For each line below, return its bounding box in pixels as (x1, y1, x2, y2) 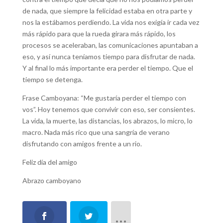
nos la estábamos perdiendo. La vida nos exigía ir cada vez (22, 17, 199, 26)
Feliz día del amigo (22, 157, 77, 166)
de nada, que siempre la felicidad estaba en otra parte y (22, 6, 192, 15)
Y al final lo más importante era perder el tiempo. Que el (22, 63, 193, 72)
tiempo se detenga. (22, 75, 83, 84)
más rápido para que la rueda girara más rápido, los (22, 29, 176, 38)
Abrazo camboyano (22, 176, 81, 185)
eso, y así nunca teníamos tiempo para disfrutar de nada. (22, 52, 195, 61)
